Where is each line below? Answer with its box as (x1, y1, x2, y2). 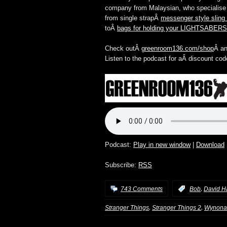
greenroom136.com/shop (141, 45, 214, 52)
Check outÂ (105, 45, 141, 52)
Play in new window (133, 141, 191, 148)
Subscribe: (105, 162, 138, 169)
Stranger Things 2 (152, 204, 201, 211)
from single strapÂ (105, 15, 161, 22)
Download (196, 141, 224, 148)
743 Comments (121, 185, 163, 193)
